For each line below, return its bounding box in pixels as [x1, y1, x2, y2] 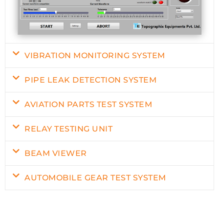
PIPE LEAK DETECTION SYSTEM [24, 75, 157, 85]
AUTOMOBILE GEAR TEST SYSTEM [24, 173, 166, 182]
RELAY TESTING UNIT [24, 124, 113, 133]
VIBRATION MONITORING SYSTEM [24, 50, 165, 60]
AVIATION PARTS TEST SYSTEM [24, 99, 153, 109]
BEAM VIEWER [24, 148, 87, 158]
